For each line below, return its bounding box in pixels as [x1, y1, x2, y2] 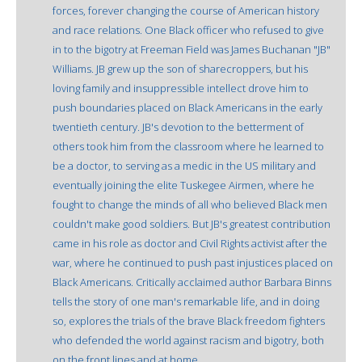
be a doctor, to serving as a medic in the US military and [53, 158, 316, 173]
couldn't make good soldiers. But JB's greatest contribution [53, 216, 330, 231]
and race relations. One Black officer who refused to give [53, 22, 324, 37]
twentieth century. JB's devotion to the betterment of [53, 119, 304, 134]
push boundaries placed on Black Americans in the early [53, 99, 322, 115]
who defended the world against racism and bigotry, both [53, 332, 324, 347]
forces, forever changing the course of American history [53, 2, 319, 18]
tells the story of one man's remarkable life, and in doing [53, 293, 319, 309]
